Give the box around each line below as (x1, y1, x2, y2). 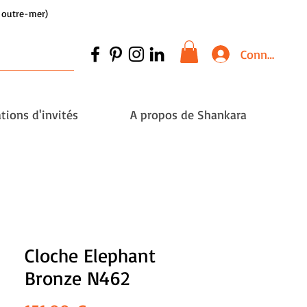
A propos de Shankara (130, 107, 247, 123)
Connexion (240, 46, 297, 62)
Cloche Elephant (25, 243, 156, 268)
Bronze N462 (25, 266, 130, 291)
